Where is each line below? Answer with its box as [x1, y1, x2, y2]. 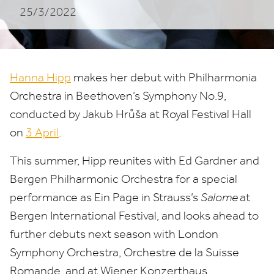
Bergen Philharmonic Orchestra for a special [10, 172, 237, 186]
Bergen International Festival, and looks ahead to [10, 209, 259, 223]
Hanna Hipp [10, 70, 71, 84]
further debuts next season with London [10, 227, 218, 241]
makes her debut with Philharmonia [71, 70, 257, 84]
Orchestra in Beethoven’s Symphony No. [10, 89, 217, 103]
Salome [201, 190, 240, 204]
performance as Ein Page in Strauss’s [10, 190, 201, 204]
